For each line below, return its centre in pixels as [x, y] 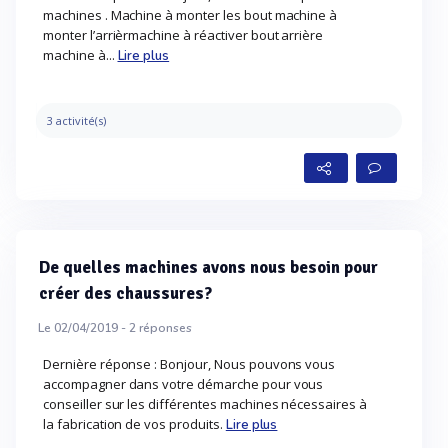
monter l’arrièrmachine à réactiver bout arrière [183, 35]
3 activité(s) [76, 120]
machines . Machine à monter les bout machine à [190, 15]
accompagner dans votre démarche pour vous [183, 384]
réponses [164, 328]
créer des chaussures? [125, 293]
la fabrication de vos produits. [134, 424]
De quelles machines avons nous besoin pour [208, 267]
